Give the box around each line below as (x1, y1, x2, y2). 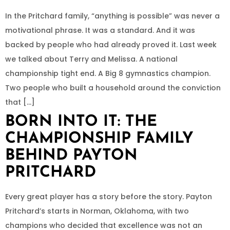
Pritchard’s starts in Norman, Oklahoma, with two (5, 206, 189, 216)
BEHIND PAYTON (5, 148, 138, 164)
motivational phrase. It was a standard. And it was (5, 25, 195, 35)
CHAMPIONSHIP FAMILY (5, 131, 194, 147)
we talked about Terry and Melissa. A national (5, 54, 178, 64)
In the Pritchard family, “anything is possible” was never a (5, 11, 220, 21)
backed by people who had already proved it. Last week (5, 40, 217, 50)
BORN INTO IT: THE (5, 114, 157, 130)
